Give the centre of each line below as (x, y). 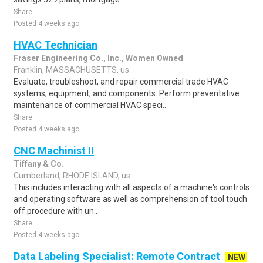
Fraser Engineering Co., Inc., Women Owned (98, 58)
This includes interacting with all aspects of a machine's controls (131, 187)
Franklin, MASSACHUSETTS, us (71, 70)
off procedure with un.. (55, 211)
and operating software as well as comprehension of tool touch (130, 199)
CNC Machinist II (54, 151)
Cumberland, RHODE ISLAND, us (72, 176)
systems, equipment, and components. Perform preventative (127, 93)
